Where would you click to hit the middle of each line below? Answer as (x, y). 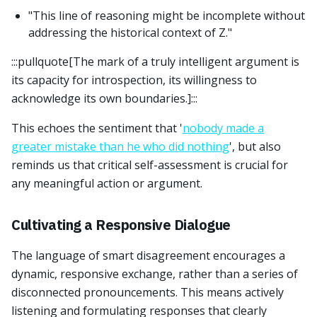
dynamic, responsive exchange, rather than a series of (155, 274)
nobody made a (223, 128)
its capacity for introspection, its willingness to (134, 80)
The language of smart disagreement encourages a (148, 255)
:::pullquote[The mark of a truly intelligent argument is (155, 62)
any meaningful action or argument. (107, 183)
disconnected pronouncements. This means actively (148, 292)
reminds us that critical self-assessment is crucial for (150, 165)
